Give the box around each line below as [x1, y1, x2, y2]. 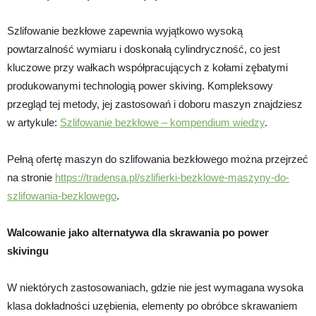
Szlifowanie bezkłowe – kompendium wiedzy [60, 116, 265, 128]
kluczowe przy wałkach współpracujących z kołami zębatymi [7, 61, 288, 73]
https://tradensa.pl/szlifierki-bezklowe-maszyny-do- [55, 171, 289, 183]
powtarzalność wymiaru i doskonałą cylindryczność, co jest [7, 42, 280, 55]
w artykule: [7, 116, 60, 128]
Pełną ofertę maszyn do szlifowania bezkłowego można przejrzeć [7, 152, 308, 165]
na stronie [7, 171, 55, 183]
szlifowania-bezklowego [7, 189, 116, 202]
